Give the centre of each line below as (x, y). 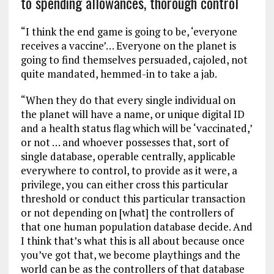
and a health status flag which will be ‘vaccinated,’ (136, 128)
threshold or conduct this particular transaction (133, 199)
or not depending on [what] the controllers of (127, 213)
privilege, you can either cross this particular (124, 185)
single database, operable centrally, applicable (128, 157)
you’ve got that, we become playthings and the (130, 255)
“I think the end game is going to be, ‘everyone (129, 32)
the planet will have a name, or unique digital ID (132, 114)
